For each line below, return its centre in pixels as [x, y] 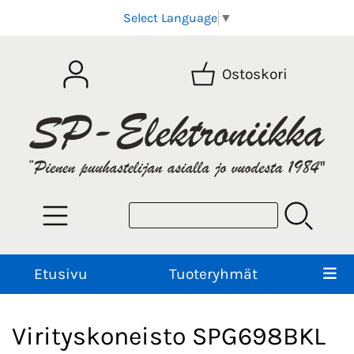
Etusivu [60, 273]
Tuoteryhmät [213, 273]
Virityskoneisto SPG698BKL [169, 337]
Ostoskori [255, 74]
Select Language [170, 18]
